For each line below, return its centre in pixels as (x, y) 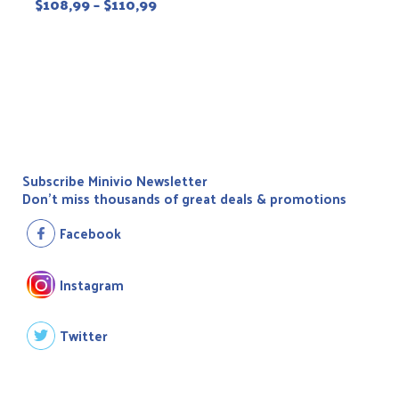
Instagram (92, 284)
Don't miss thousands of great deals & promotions (184, 198)
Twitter (84, 336)
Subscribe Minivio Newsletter (115, 180)
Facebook (90, 232)
